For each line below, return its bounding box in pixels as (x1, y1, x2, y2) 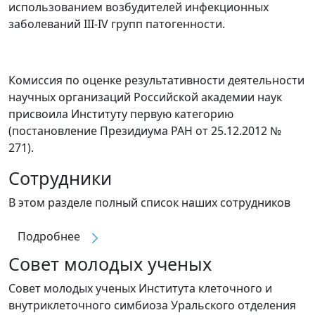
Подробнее (18, 229, 83, 245)
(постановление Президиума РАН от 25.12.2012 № (8, 123, 281, 139)
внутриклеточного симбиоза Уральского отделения (8, 297, 296, 313)
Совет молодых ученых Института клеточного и (8, 281, 272, 296)
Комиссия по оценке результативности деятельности (8, 72, 304, 88)
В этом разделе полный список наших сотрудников (8, 195, 290, 210)
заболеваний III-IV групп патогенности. (8, 16, 225, 32)
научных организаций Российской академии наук (8, 89, 282, 105)
